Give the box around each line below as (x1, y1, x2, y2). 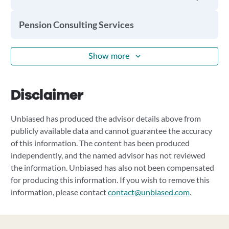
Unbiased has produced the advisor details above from (10, 113, 201, 123)
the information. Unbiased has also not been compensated (10, 163, 214, 172)
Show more (88, 52, 129, 60)
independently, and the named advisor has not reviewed (10, 150, 205, 160)
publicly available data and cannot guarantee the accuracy (10, 126, 212, 135)
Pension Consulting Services (18, 19, 134, 30)
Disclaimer (10, 85, 83, 105)
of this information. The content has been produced (10, 138, 190, 148)
